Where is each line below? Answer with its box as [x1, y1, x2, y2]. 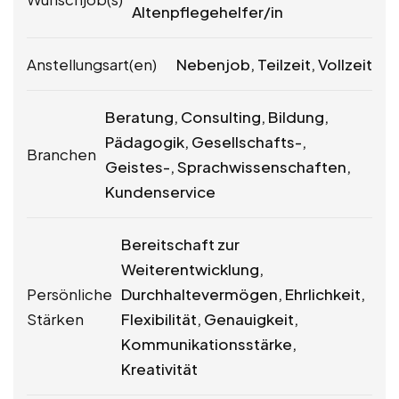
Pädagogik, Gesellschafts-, [105, 131, 306, 151]
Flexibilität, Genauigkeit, [121, 308, 298, 329]
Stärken [27, 308, 84, 329]
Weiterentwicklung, [121, 258, 264, 279]
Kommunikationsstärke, [121, 333, 297, 354]
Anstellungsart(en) [27, 53, 157, 74]
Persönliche [27, 283, 112, 304]
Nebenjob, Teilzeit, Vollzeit [176, 53, 372, 74]
